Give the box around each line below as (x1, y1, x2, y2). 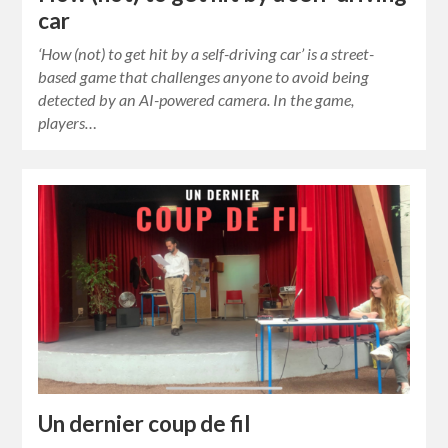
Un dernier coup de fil (38, 409, 252, 437)
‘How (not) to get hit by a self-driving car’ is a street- (38, 43, 375, 63)
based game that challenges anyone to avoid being (38, 66, 370, 86)
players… (38, 112, 98, 132)
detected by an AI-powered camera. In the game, (38, 89, 355, 109)
